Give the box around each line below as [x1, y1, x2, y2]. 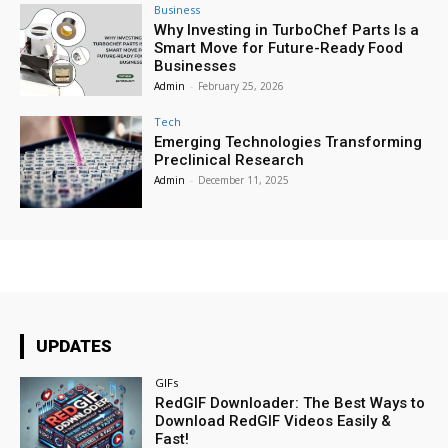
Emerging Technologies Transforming [154, 133, 423, 152]
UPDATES [36, 335, 112, 356]
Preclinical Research [154, 151, 305, 170]
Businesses [154, 57, 237, 76]
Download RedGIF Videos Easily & [155, 411, 392, 430]
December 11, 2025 [198, 173, 290, 188]
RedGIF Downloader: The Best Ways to [155, 393, 426, 412]
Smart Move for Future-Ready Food [154, 39, 404, 58]
